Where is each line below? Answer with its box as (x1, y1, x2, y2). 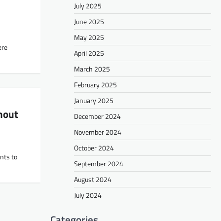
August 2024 (74, 174, 111, 184)
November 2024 (74, 126, 121, 137)
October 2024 (74, 142, 114, 153)
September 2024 (74, 158, 123, 169)
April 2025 (74, 47, 104, 58)
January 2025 (74, 95, 113, 106)
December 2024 (74, 110, 121, 121)
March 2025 (74, 63, 110, 74)
